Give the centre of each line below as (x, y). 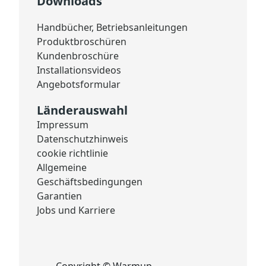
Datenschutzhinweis (83, 139)
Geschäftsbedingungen (90, 181)
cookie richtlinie (72, 153)
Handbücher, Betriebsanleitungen (112, 27)
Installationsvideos (79, 70)
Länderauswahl (82, 110)
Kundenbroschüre (78, 56)
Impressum (63, 124)
